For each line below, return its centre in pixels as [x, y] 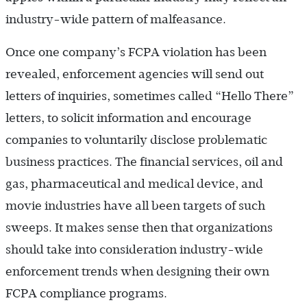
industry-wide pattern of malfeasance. [116, 19]
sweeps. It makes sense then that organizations [139, 227]
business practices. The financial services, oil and [144, 161]
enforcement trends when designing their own [137, 271]
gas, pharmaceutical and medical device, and [134, 183]
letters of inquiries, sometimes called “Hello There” [150, 96]
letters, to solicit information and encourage [128, 118]
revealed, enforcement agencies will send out [135, 74]
